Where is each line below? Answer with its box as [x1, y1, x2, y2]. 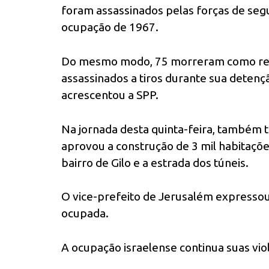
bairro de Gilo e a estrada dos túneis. [61, 156, 249, 169]
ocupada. [61, 207, 109, 220]
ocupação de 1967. [61, 20, 159, 34]
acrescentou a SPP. [61, 88, 159, 101]
